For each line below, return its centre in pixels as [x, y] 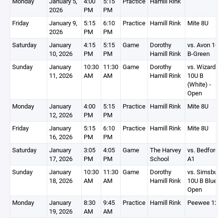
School [159, 159]
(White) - [199, 84]
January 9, [63, 23]
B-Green [199, 54]
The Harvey [165, 150]
